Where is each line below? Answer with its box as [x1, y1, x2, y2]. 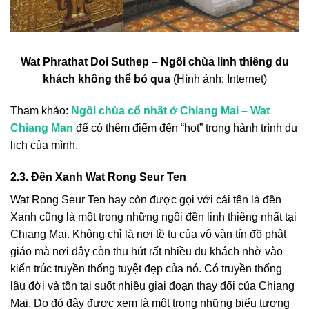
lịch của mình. [10, 139, 78, 151]
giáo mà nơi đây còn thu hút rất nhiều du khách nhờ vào [10, 245, 283, 257]
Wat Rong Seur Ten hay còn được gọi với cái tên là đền [10, 193, 281, 206]
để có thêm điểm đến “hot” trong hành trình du [76, 121, 297, 134]
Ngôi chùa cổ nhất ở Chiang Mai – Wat [71, 104, 270, 117]
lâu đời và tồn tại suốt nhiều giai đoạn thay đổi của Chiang [10, 279, 295, 292]
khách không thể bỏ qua [42, 73, 170, 86]
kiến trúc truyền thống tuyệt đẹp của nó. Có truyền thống [10, 262, 282, 275]
